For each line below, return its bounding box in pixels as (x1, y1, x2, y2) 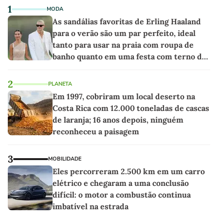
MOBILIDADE (48, 155, 81, 163)
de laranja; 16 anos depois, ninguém (53, 114, 183, 125)
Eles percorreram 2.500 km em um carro (53, 166, 205, 176)
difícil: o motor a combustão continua (53, 189, 191, 200)
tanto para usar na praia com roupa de (53, 39, 194, 50)
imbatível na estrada (53, 201, 128, 211)
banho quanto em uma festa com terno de (53, 51, 206, 61)
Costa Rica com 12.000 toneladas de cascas (53, 103, 209, 113)
